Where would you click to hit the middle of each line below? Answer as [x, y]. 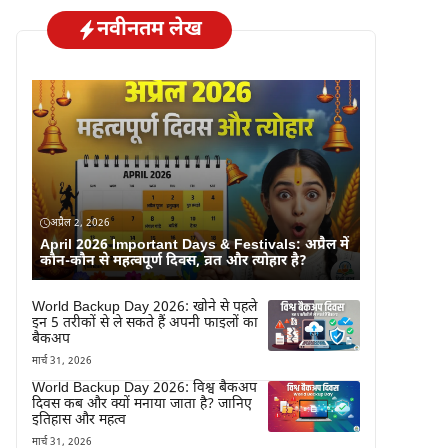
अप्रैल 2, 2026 [80, 223]
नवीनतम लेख [149, 29]
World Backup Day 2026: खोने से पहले [144, 307]
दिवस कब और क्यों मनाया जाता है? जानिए [142, 404]
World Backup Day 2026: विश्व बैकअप [144, 388]
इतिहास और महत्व [79, 420]
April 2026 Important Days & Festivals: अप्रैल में [194, 245]
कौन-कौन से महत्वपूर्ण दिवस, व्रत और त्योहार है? [173, 261]
